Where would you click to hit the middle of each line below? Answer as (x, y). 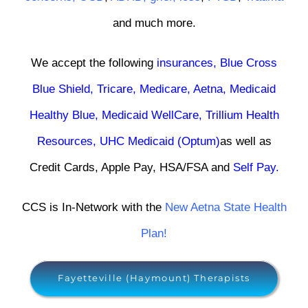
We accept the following (94, 63)
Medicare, (166, 89)
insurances (185, 63)
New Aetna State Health (225, 207)
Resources (65, 141)
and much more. (154, 23)
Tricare (115, 89)
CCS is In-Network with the (91, 207)
